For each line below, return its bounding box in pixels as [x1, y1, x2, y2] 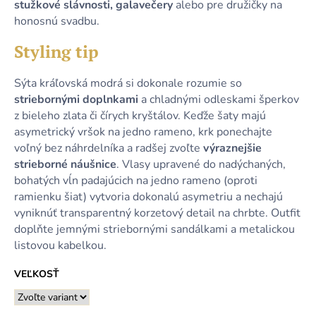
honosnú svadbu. [14, 13, 99, 29]
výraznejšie [203, 140, 262, 157]
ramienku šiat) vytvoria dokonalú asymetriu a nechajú [14, 189, 283, 205]
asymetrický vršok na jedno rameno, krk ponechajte [14, 124, 272, 140]
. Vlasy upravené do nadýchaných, [116, 157, 286, 173]
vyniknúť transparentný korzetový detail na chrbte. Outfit [14, 205, 300, 221]
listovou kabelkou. [14, 238, 107, 254]
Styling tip [14, 40, 99, 63]
